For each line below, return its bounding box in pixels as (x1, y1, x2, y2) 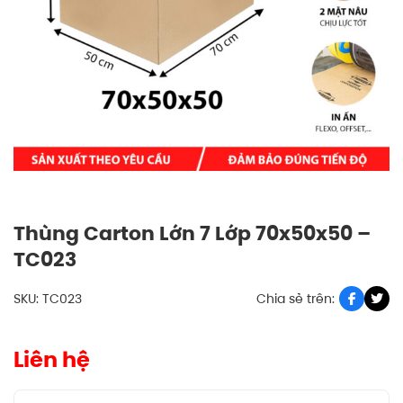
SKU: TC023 (13, 290, 82, 309)
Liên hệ (13, 344, 90, 374)
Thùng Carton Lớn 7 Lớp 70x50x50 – (13, 219, 371, 248)
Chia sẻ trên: (256, 290, 335, 309)
